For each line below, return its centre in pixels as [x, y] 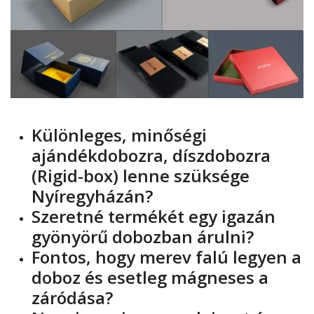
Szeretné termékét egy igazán [153, 217]
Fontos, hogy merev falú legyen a [166, 257]
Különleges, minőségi [119, 135]
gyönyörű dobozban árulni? [143, 237]
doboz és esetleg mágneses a [150, 278]
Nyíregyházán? [92, 196]
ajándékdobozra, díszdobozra [151, 156]
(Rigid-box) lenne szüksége [141, 176]
